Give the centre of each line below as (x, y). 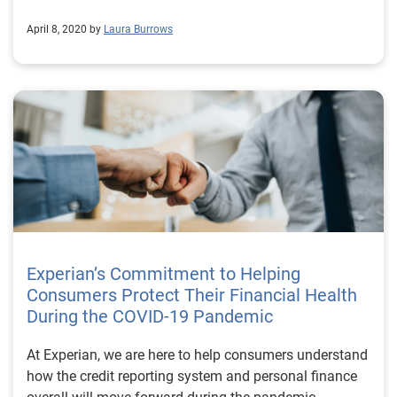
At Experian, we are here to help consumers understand (197, 355)
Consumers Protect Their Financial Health (192, 295)
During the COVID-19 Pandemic (150, 316)
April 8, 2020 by (64, 29)
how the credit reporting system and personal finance (192, 376)
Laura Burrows (138, 29)
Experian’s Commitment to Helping (163, 274)
